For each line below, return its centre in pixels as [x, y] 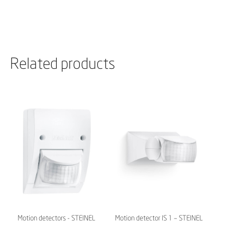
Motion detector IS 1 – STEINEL [159, 218]
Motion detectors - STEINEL [56, 218]
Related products [63, 63]
